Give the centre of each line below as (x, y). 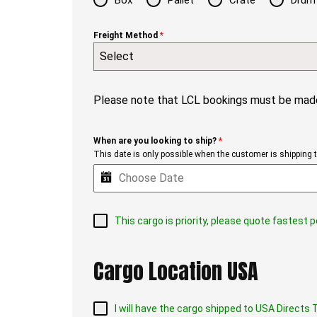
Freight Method (127, 36)
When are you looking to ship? (156, 141)
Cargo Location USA (176, 272)
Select (117, 57)
